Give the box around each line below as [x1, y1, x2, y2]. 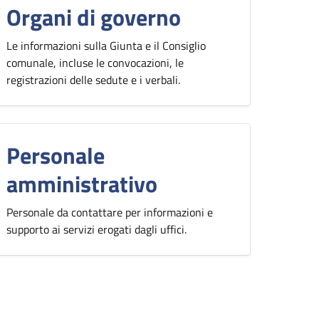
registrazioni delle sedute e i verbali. [6, 71, 180, 88]
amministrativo [6, 167, 157, 201]
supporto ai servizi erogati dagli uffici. [6, 221, 187, 238]
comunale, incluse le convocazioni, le [6, 54, 184, 71]
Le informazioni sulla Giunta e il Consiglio [6, 37, 206, 54]
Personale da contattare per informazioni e [6, 204, 213, 221]
